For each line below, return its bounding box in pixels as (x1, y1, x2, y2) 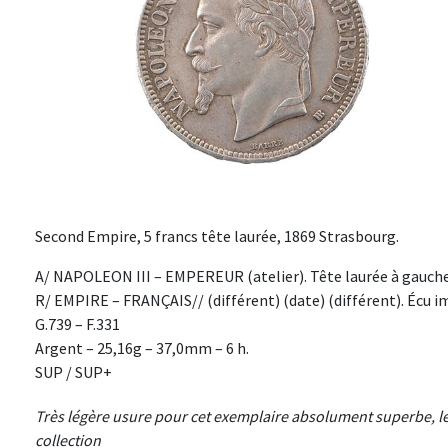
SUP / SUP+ (35, 362, 112, 383)
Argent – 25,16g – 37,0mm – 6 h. (35, 338, 249, 359)
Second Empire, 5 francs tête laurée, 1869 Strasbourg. (35, 226, 399, 247)
